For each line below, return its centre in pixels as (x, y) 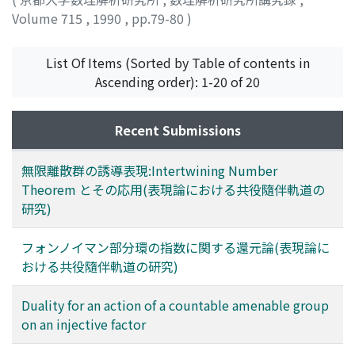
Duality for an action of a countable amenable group (175, 305)
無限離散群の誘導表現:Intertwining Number (149, 170)
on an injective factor (84, 324)
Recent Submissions (177, 130)
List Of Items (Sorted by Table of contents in (177, 62)
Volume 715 (49, 18)
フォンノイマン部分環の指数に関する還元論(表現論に (176, 247)
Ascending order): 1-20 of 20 (177, 81)
